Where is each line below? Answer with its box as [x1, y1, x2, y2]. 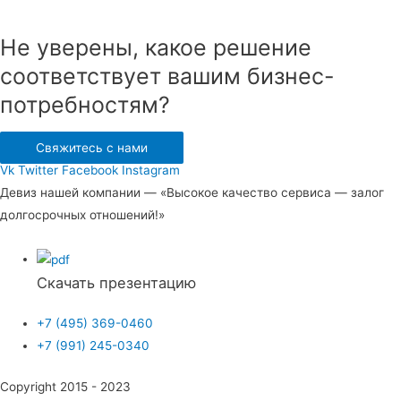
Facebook [62, 163, 118, 178]
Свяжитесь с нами [36, 141, 148, 156]
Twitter [18, 163, 58, 178]
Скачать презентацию [37, 273, 197, 292]
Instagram [122, 163, 180, 178]
